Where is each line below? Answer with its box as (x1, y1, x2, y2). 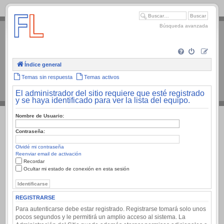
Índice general (24, 61, 61, 67)
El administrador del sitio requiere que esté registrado (15, 89, 204, 97)
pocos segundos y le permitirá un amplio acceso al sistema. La (15, 213, 185, 220)
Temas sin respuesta (21, 74, 72, 80)
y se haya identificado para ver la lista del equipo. (15, 96, 190, 104)
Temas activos (84, 74, 119, 80)
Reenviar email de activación (15, 151, 81, 156)
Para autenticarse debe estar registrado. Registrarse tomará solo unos (15, 205, 206, 212)
